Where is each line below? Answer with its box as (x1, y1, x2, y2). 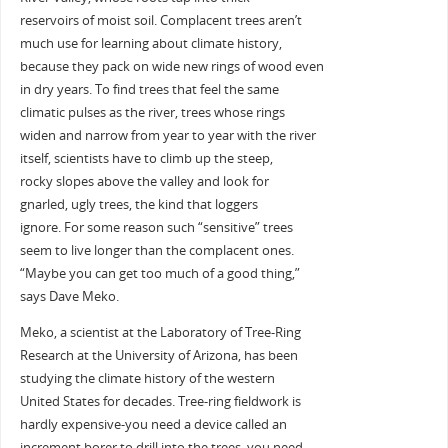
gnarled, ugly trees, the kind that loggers (19, 196, 258, 214)
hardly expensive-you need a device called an (19, 415, 287, 433)
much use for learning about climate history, (19, 35, 282, 53)
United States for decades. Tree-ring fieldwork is (19, 392, 301, 410)
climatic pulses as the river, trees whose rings (19, 104, 285, 122)
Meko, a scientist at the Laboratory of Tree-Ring (19, 323, 301, 341)
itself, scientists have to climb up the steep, (19, 150, 273, 168)
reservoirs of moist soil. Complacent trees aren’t (19, 12, 302, 30)
